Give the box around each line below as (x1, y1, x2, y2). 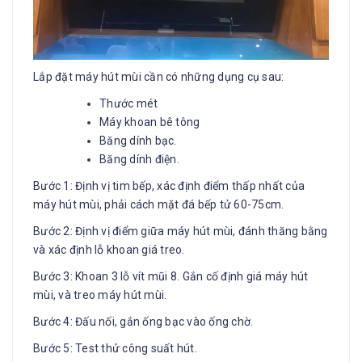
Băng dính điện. (99, 152, 179, 166)
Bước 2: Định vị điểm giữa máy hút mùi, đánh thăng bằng (33, 224, 328, 238)
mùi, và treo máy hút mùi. (33, 288, 167, 301)
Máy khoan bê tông (99, 115, 200, 128)
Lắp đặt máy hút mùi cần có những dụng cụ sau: (33, 69, 284, 83)
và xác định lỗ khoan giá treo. (33, 242, 185, 256)
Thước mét (99, 96, 158, 110)
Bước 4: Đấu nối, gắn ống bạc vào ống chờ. (33, 314, 254, 328)
